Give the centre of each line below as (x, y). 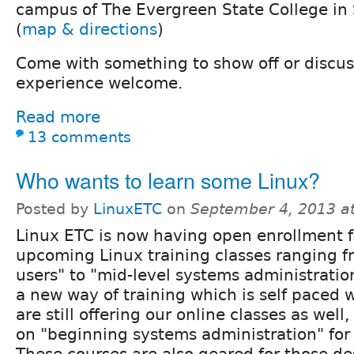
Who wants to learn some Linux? (168, 179)
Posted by (55, 209)
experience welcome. (99, 83)
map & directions (90, 29)
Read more (58, 117)
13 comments (79, 137)
